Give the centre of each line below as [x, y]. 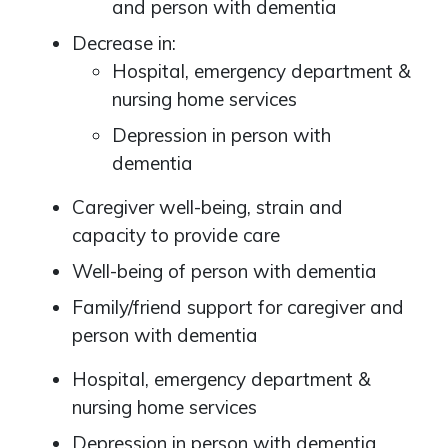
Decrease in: [124, 43]
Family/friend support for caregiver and [238, 307]
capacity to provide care [176, 235]
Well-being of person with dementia [224, 271]
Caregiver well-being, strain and [207, 207]
